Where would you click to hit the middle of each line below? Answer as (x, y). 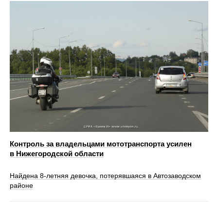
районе (21, 186)
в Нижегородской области (57, 154)
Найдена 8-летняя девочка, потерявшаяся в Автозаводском (105, 176)
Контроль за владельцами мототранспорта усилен (101, 144)
